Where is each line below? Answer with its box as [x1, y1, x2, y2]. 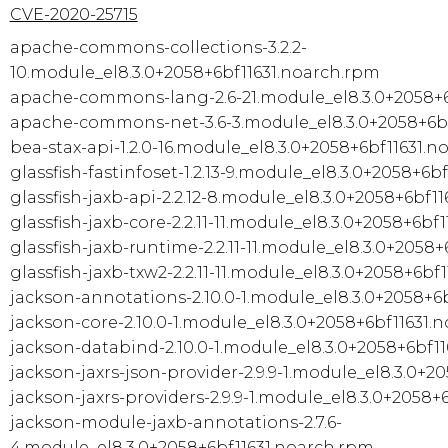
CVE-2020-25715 [9, 4, 138, 24]
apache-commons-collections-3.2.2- [9, 37, 307, 57]
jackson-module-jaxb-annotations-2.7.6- [9, 412, 342, 432]
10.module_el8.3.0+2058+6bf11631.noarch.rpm [9, 62, 380, 82]
